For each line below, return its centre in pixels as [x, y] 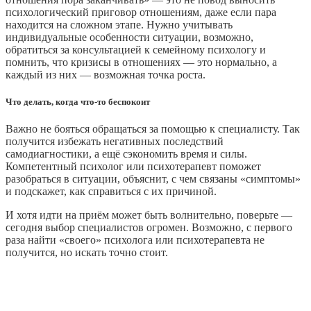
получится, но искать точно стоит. [87, 252]
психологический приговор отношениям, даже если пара [141, 12]
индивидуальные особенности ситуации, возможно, [129, 37]
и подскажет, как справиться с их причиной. [111, 191]
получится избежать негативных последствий [115, 141]
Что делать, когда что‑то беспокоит [78, 101]
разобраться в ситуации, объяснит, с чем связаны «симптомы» [153, 178]
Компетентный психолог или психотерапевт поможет [133, 166]
